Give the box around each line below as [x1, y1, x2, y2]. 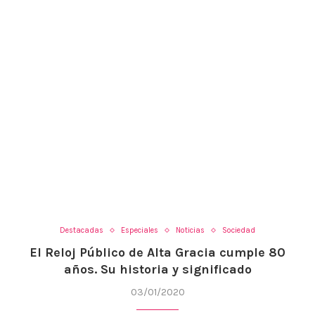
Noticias [176, 226, 205, 236]
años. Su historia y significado [63, 262, 252, 278]
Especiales [121, 226, 158, 236]
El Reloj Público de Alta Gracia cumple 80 [30, 245, 285, 261]
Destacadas [60, 226, 103, 236]
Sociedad [222, 226, 255, 236]
